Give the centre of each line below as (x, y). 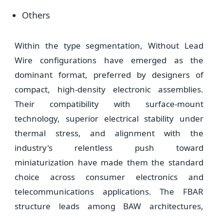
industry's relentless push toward (109, 148)
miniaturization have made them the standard (109, 162)
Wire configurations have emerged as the (109, 60)
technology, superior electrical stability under (109, 118)
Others (36, 15)
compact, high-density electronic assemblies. (109, 89)
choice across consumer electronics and (109, 177)
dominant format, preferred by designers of (109, 75)
